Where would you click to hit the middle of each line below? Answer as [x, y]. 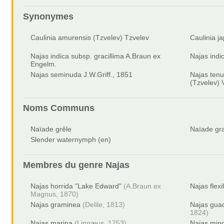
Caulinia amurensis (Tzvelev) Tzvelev [90, 37]
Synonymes [48, 16]
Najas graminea [56, 204]
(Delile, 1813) [104, 204]
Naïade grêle [51, 129]
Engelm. [44, 64]
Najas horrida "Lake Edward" [76, 186]
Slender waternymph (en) [71, 139]
